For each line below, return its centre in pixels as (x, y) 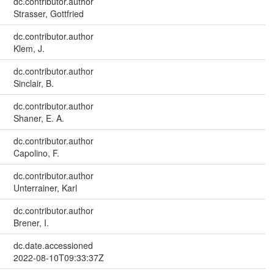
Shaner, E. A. (39, 118)
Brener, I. (31, 222)
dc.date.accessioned (53, 245)
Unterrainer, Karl (45, 187)
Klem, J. (29, 48)
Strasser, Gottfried (48, 13)
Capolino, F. (36, 153)
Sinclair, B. (33, 83)
